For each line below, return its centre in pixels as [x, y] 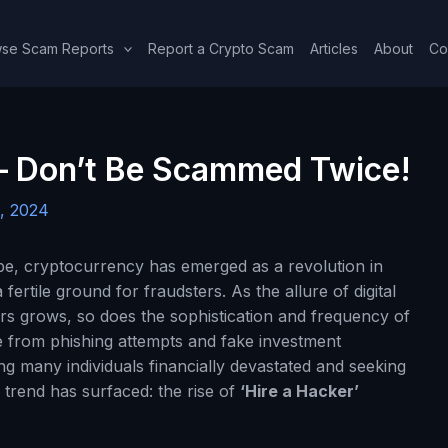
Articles [334, 48]
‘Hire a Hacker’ [299, 391]
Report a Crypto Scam [221, 48]
